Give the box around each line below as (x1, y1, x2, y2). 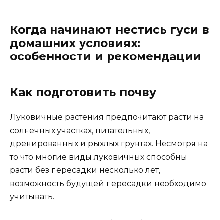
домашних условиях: (10, 36, 140, 50)
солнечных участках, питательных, (10, 126, 150, 135)
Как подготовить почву (10, 85, 156, 99)
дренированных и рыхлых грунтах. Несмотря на (10, 139, 208, 148)
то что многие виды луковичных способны (10, 152, 187, 162)
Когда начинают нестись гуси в (10, 23, 209, 37)
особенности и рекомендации (10, 50, 201, 63)
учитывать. (10, 192, 54, 201)
